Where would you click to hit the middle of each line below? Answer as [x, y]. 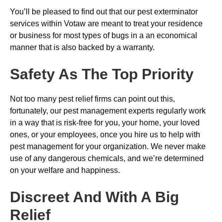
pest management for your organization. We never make [108, 146]
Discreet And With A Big [94, 197]
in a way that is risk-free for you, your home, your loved [105, 123]
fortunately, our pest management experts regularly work [108, 111]
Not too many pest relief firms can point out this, [92, 99]
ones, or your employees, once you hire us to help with [105, 135]
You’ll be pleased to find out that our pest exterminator [104, 12]
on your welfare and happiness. [65, 170]
